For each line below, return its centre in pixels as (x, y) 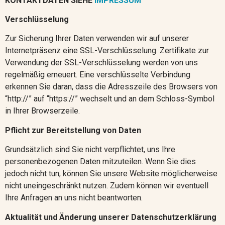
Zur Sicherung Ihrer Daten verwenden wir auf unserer (97, 39)
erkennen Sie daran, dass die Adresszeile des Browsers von (111, 87)
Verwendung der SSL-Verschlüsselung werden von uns (101, 63)
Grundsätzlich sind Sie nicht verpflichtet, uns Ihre (90, 150)
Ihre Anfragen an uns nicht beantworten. (74, 198)
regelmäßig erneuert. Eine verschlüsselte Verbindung (98, 75)
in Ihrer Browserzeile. (42, 111)
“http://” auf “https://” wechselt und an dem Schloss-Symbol (110, 99)
